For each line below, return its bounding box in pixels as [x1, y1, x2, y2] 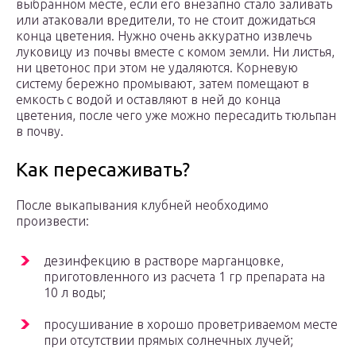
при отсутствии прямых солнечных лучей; [44, 333, 293, 348]
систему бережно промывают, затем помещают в [16, 76, 309, 91]
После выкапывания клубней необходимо [16, 198, 269, 213]
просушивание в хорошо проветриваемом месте [44, 317, 338, 332]
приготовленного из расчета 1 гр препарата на [44, 269, 325, 284]
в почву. [16, 124, 64, 139]
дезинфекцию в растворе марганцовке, [44, 253, 284, 269]
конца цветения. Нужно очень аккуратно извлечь [16, 29, 311, 44]
